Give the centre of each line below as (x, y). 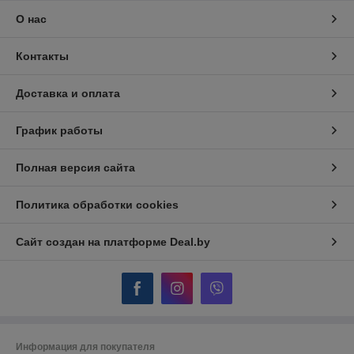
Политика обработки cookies (97, 205)
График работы (59, 131)
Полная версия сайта (75, 168)
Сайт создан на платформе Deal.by (113, 242)
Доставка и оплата (68, 94)
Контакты (42, 56)
